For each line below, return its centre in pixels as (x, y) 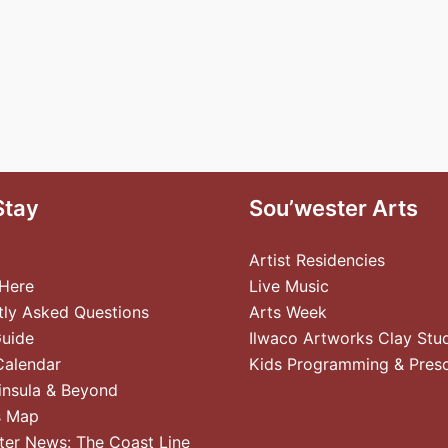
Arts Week (288, 312)
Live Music (289, 286)
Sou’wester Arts (333, 208)
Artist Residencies (317, 260)
